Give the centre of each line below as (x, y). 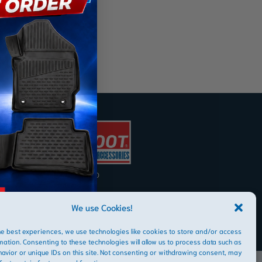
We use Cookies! (102, 207)
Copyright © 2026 (66, 185)
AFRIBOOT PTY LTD (70, 174)
